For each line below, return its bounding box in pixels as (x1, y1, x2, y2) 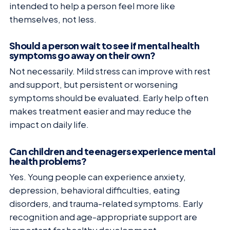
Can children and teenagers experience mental (9, 145, 216, 157)
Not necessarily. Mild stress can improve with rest (9, 66, 210, 77)
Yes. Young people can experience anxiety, (9, 171, 186, 182)
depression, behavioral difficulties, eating (9, 184, 180, 196)
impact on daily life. (9, 119, 89, 130)
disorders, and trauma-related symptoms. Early (9, 198, 203, 209)
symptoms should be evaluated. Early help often (9, 92, 208, 104)
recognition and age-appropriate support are (9, 211, 197, 222)
